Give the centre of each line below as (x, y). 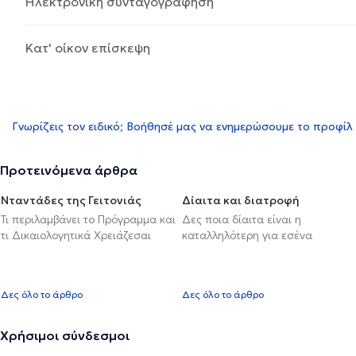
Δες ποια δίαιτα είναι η (242, 219)
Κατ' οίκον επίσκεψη (88, 47)
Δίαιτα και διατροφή (241, 200)
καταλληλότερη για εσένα (247, 235)
